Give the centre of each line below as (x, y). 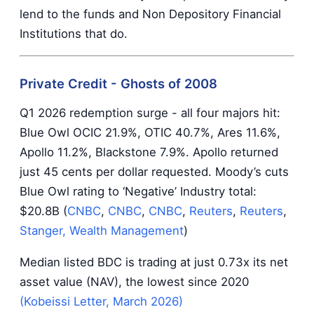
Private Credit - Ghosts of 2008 (118, 84)
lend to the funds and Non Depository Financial (150, 14)
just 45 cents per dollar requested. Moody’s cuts (154, 172)
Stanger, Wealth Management (102, 231)
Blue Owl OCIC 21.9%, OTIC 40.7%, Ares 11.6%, (150, 133)
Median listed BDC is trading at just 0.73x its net (154, 262)
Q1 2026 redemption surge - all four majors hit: (150, 113)
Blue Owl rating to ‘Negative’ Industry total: (138, 192)
